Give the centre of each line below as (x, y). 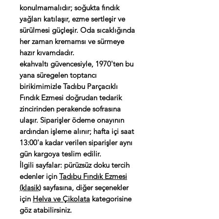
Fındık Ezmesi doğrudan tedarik (71, 98)
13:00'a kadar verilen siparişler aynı (76, 143)
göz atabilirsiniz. (46, 210)
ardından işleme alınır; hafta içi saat (77, 131)
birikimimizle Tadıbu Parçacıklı (69, 87)
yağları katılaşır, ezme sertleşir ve (72, 19)
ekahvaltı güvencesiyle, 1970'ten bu (77, 64)
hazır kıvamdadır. (47, 53)
